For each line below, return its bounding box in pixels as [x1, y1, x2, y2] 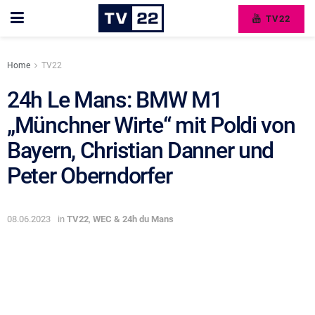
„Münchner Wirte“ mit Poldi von [7, 112, 295, 139]
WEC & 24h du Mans [93, 213, 174, 224]
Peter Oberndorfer [7, 162, 172, 189]
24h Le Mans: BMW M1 [7, 86, 222, 113]
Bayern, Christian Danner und [7, 137, 274, 164]
